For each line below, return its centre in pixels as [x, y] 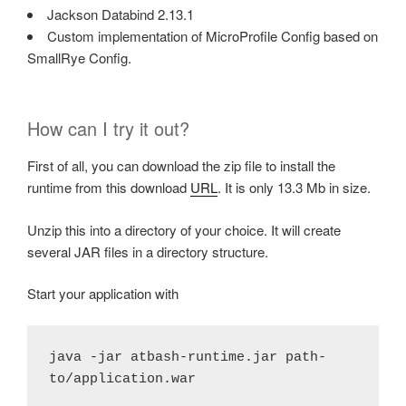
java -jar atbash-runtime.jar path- [188, 357]
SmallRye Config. [79, 57]
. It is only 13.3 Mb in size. [294, 188]
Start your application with [103, 294]
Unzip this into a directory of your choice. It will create [184, 229]
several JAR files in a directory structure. [148, 251]
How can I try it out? [108, 129]
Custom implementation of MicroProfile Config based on [213, 35]
